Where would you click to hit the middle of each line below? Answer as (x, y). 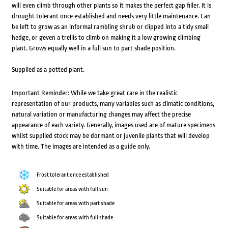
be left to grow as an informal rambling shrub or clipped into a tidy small (110, 27)
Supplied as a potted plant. (48, 70)
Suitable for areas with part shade (75, 204)
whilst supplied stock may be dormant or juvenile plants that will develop (110, 136)
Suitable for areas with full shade (75, 218)
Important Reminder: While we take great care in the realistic (94, 93)
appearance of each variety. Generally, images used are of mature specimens (113, 125)
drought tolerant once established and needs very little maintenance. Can (111, 16)
